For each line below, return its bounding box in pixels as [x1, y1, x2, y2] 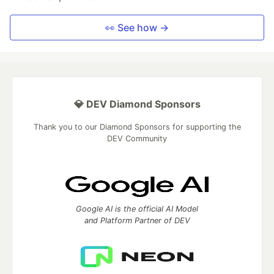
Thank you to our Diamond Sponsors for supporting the [33, 122, 241, 132]
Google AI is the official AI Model [76, 204, 198, 214]
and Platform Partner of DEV [84, 216, 190, 226]
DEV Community [107, 134, 167, 144]
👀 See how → [105, 21, 169, 34]
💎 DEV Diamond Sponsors [73, 98, 201, 111]
